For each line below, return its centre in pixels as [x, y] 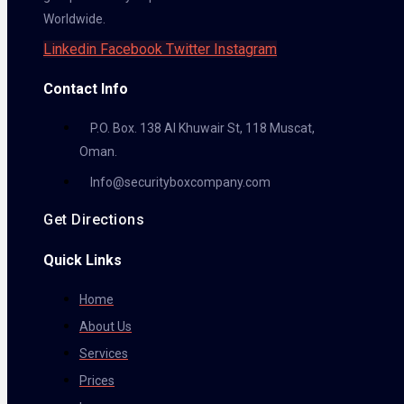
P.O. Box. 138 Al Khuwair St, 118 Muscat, [202, 129]
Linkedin [70, 49]
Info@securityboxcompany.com [180, 183]
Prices [97, 380]
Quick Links [83, 260]
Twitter [188, 49]
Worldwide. [74, 18]
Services [104, 353]
